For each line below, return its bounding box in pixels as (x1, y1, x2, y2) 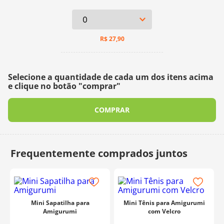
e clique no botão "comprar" (8, 80, 120, 91)
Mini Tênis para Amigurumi (123, 198, 205, 207)
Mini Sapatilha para (30, 198, 89, 207)
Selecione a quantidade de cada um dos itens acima (8, 71, 213, 82)
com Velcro (147, 207, 180, 215)
